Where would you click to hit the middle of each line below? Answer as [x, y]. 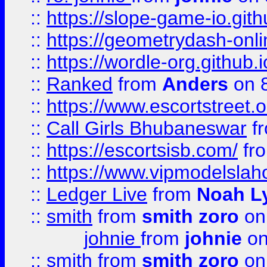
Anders [195, 84]
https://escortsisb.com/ [142, 150]
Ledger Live [97, 194]
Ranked [80, 84]
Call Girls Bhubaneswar [147, 128]
